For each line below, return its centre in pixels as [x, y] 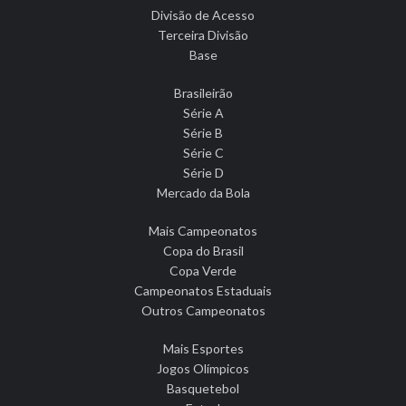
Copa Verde [203, 271]
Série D [203, 173]
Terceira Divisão [203, 35]
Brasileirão [203, 93]
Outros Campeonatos [203, 311]
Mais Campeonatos [203, 231]
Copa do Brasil [203, 251]
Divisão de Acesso [203, 15]
